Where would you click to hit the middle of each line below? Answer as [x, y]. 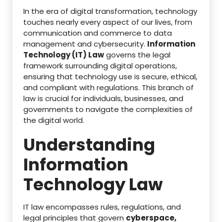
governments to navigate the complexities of [108, 109]
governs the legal [137, 55]
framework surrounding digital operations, [100, 65]
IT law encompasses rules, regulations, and [102, 207]
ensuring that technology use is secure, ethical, [110, 76]
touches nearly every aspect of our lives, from [108, 22]
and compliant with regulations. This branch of [109, 87]
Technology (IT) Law [64, 55]
